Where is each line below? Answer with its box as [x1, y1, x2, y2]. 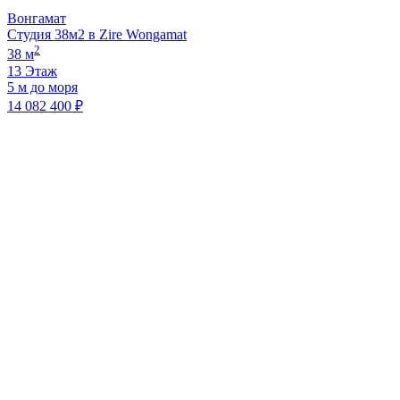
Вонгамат [7, 11, 66, 27]
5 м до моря [7, 79, 78, 95]
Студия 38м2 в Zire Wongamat [7, 27, 187, 43]
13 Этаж [7, 62, 57, 79]
